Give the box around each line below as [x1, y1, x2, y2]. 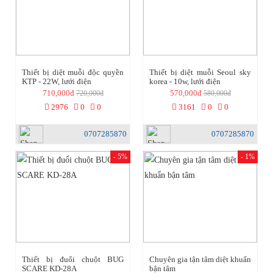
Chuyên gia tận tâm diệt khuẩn [149, 255, 251, 264]
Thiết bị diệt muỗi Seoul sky [149, 68, 251, 77]
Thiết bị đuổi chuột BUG [22, 255, 124, 264]
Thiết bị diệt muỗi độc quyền [22, 68, 124, 77]
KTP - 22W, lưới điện [22, 77, 91, 86]
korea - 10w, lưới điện [149, 77, 221, 86]
